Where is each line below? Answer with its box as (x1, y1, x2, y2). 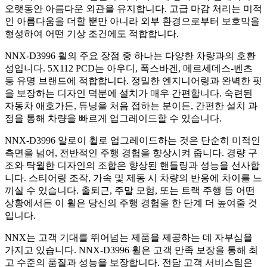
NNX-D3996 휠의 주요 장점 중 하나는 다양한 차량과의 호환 (5, 50, 256, 61)
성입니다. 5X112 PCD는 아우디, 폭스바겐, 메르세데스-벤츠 (5, 63, 253, 73)
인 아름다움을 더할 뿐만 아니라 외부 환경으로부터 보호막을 (5, 15, 260, 26)
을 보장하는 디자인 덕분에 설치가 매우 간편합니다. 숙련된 (5, 88, 253, 98)
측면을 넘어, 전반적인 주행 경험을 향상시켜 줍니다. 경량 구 (5, 147, 257, 158)
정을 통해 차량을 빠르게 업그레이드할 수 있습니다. (5, 113, 222, 123)
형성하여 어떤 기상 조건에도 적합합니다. (5, 28, 179, 39)
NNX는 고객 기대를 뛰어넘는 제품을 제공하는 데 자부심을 (5, 232, 253, 243)
